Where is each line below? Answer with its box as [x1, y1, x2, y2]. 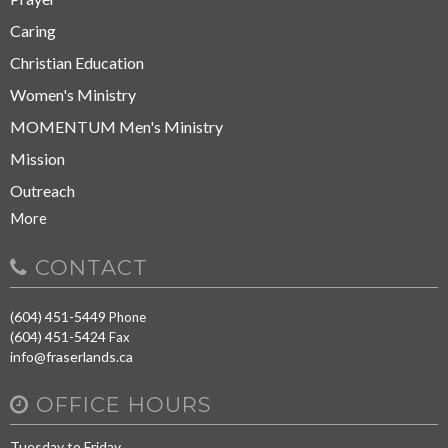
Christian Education [10, 52, 144, 72]
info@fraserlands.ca [10, 347, 133, 365]
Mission [10, 148, 65, 168]
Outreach [10, 180, 75, 200]
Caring [10, 20, 56, 40]
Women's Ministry [10, 84, 136, 104]
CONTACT [28, 254, 148, 280]
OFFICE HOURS [29, 391, 212, 417]
